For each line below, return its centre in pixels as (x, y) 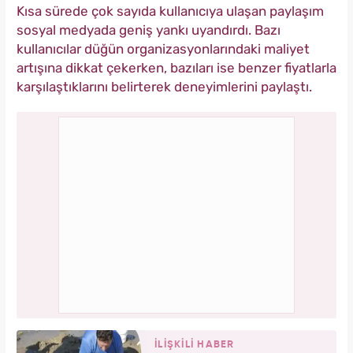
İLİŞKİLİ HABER (195, 345)
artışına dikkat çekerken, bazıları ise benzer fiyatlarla (176, 68)
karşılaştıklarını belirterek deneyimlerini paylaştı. (164, 87)
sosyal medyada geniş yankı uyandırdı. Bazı (149, 30)
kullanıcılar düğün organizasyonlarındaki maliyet (163, 49)
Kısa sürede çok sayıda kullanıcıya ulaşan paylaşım (170, 11)
